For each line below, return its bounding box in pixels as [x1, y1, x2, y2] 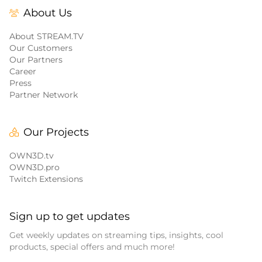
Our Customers [9, 43, 73, 54]
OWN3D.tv [9, 150, 54, 161]
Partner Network [9, 89, 78, 101]
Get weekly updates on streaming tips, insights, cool [9, 230, 223, 241]
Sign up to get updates [9, 210, 130, 223]
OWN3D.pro [9, 162, 60, 173]
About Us [23, 6, 72, 20]
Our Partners [9, 54, 63, 65]
